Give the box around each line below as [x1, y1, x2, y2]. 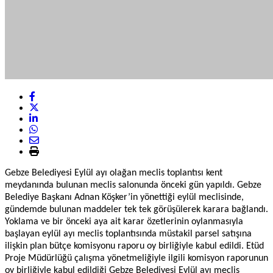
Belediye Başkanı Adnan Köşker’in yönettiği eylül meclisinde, [5, 192, 244, 202]
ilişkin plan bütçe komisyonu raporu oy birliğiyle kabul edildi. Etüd [5, 241, 264, 251]
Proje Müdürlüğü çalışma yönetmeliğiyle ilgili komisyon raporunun [5, 253, 268, 263]
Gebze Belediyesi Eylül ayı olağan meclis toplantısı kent [5, 168, 222, 178]
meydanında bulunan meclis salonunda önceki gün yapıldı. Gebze [5, 180, 261, 190]
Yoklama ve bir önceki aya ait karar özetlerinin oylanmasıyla [5, 216, 243, 227]
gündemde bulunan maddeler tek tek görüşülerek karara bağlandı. [5, 204, 268, 214]
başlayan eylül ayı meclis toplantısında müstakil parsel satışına [5, 229, 252, 239]
